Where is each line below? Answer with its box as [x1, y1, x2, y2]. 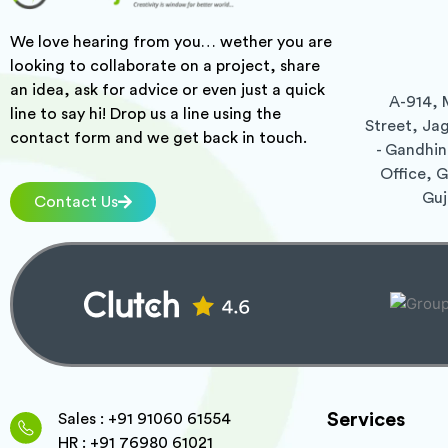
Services [326, 409, 405, 430]
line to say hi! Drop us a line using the [10, 105, 281, 122]
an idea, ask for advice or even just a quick [10, 81, 325, 98]
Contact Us [34, 193, 118, 210]
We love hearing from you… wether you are [10, 33, 332, 50]
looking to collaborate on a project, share [10, 57, 320, 74]
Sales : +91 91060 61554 [57, 410, 231, 427]
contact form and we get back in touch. [10, 129, 307, 146]
